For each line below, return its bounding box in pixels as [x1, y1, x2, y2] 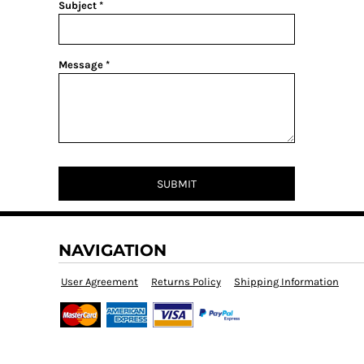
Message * [58, 58, 110, 71]
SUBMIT [157, 177, 197, 192]
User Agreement [61, 275, 138, 288]
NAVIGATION [58, 240, 167, 260]
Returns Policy [151, 275, 221, 288]
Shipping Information [234, 275, 339, 288]
